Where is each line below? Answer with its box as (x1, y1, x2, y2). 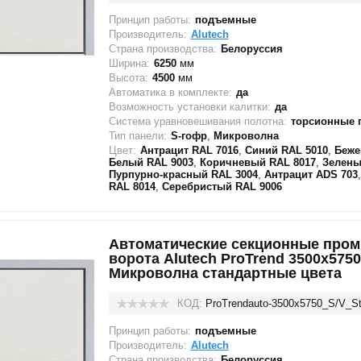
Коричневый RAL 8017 (199, 156, 316, 168)
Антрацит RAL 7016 (139, 144, 239, 156)
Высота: (108, 72, 148, 84)
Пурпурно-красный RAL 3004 (108, 168, 258, 180)
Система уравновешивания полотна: (108, 115, 287, 127)
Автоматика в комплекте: (108, 86, 232, 98)
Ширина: (108, 57, 150, 69)
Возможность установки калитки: (108, 101, 271, 113)
